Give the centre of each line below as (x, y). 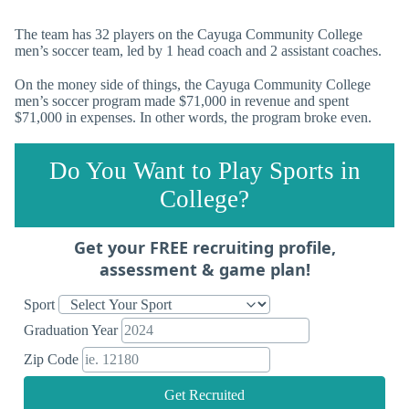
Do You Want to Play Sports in (204, 170)
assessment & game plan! (204, 269)
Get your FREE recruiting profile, (204, 247)
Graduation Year (73, 330)
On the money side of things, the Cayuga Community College (193, 84)
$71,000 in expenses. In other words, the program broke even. (193, 117)
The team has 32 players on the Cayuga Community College (189, 34)
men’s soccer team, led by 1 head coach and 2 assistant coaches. (198, 50)
